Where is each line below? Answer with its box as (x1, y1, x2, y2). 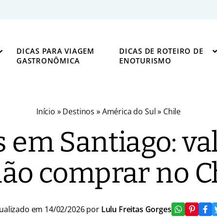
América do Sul (102, 106, 156, 117)
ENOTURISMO (119, 56, 171, 65)
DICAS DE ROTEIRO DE (119, 46, 203, 56)
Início (36, 106, 55, 117)
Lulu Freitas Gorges (101, 204, 171, 215)
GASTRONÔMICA (16, 56, 80, 65)
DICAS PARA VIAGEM (16, 46, 94, 56)
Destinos (62, 106, 95, 117)
